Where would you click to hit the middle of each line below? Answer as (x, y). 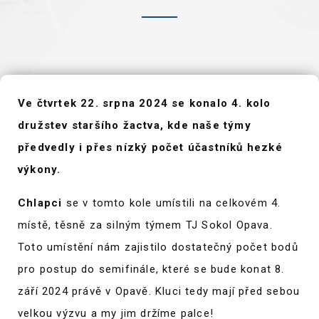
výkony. (40, 169)
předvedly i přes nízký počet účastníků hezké (150, 147)
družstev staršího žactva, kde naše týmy (135, 125)
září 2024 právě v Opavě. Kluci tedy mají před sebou (159, 291)
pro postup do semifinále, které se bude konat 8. (151, 269)
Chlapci (40, 203)
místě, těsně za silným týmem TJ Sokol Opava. (145, 225)
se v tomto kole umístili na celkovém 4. (172, 203)
